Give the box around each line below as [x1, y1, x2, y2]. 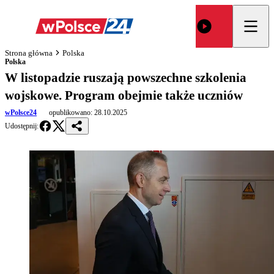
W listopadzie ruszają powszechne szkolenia [5, 70, 246, 85]
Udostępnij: [5, 122, 39, 130]
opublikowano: [49, 108, 92, 117]
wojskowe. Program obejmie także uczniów [5, 88, 243, 103]
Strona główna [5, 48, 53, 57]
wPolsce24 [5, 108, 37, 117]
